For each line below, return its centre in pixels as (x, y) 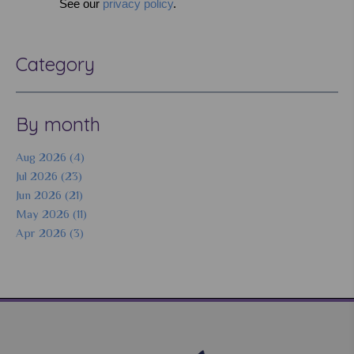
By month (58, 124)
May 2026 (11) (51, 213)
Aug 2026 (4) (50, 156)
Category (55, 64)
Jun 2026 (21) (49, 194)
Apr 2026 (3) (50, 232)
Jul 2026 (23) (49, 175)
